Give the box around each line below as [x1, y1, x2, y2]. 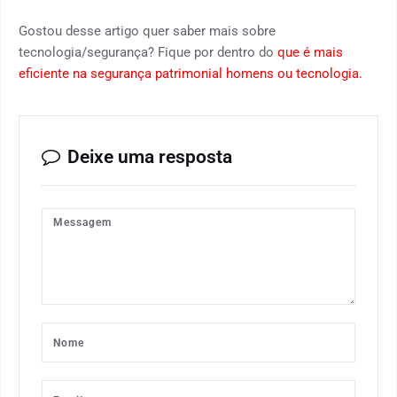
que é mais [277, 44, 343, 60]
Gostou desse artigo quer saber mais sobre [19, 23, 276, 39]
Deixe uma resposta [67, 146, 232, 167]
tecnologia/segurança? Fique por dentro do [19, 44, 277, 60]
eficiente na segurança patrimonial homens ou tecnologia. [19, 66, 362, 82]
